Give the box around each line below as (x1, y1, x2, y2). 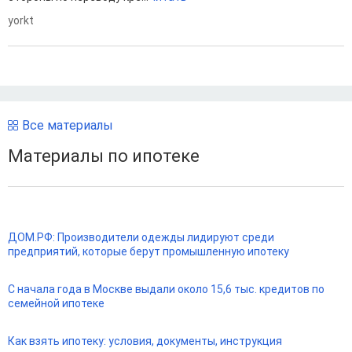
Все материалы (22, 118, 113, 134)
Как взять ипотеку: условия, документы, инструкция (8, 334, 282, 347)
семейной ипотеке (8, 296, 104, 310)
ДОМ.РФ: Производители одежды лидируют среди (8, 230, 274, 244)
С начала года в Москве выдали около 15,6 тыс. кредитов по (8, 282, 324, 295)
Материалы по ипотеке (8, 146, 200, 167)
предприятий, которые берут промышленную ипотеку (8, 244, 289, 258)
